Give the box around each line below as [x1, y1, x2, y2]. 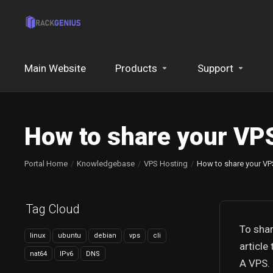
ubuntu [58, 232, 81, 239]
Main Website [24, 62, 86, 74]
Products [115, 62, 157, 74]
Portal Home [24, 159, 68, 168]
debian [94, 232, 116, 239]
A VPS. [239, 257, 270, 269]
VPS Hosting [144, 159, 188, 168]
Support [197, 62, 233, 74]
